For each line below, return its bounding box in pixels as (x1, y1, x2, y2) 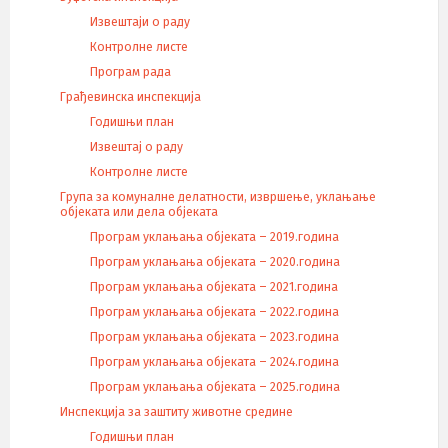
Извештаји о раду (90, 15, 190, 29)
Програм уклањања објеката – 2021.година (90, 280, 338, 294)
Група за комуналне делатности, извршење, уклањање (60, 190, 376, 204)
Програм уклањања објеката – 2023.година (90, 330, 339, 344)
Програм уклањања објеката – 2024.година (90, 355, 339, 369)
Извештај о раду (90, 140, 183, 154)
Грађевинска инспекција (60, 90, 201, 104)
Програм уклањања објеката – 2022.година (90, 305, 339, 319)
